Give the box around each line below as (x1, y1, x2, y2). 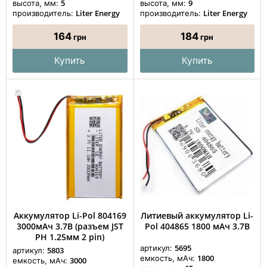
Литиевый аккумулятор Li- (141, 209, 254, 221)
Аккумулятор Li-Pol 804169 (13, 209, 126, 221)
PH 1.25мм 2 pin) (35, 231, 105, 243)
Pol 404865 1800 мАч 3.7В (144, 220, 250, 232)
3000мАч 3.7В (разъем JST (16, 220, 123, 232)
